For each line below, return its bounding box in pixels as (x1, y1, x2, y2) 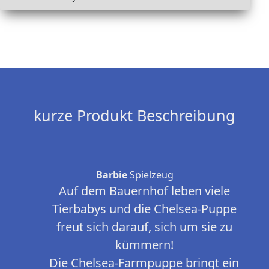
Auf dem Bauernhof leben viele (58, 183, 230, 199)
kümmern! (115, 237, 174, 253)
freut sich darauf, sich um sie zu (56, 219, 232, 235)
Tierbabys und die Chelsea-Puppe (52, 201, 237, 217)
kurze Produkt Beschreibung (34, 105, 235, 126)
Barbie (95, 168, 127, 182)
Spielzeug (127, 168, 174, 182)
